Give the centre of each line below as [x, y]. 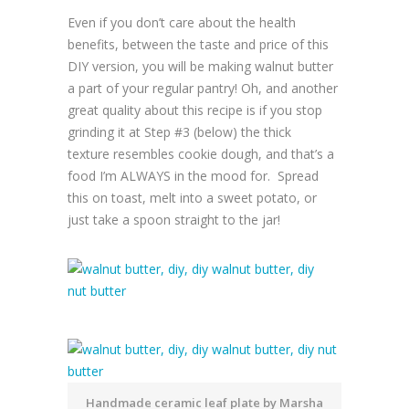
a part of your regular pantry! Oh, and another [203, 89]
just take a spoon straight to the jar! [174, 220]
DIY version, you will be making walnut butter [200, 67]
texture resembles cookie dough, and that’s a [201, 154]
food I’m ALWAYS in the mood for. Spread [193, 176]
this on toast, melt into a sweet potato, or [192, 198]
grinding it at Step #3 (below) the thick [179, 132]
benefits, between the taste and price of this [198, 45]
